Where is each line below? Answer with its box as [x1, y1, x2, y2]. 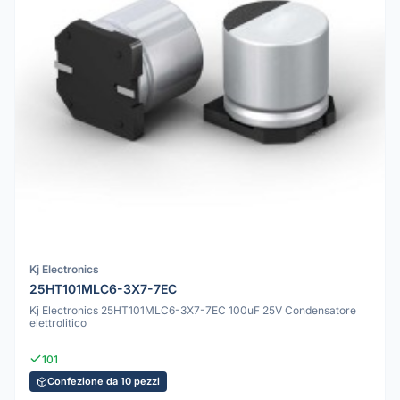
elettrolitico [29, 316, 87, 330]
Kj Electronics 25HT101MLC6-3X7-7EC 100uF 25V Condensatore [29, 304, 356, 318]
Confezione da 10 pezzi [47, 375, 160, 388]
